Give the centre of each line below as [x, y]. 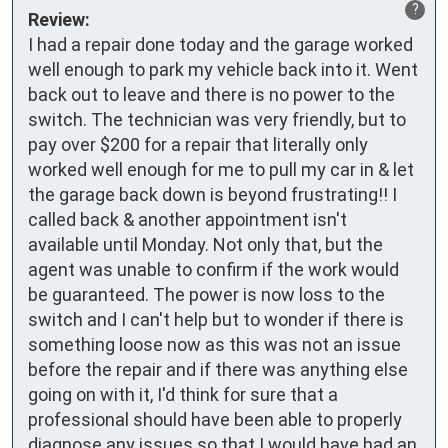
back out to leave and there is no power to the [211, 95]
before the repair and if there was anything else [218, 370]
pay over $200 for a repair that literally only [198, 145]
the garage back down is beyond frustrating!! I [212, 195]
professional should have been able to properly [215, 420]
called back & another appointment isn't [187, 220]
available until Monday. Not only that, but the [205, 245]
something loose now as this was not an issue [214, 345]
